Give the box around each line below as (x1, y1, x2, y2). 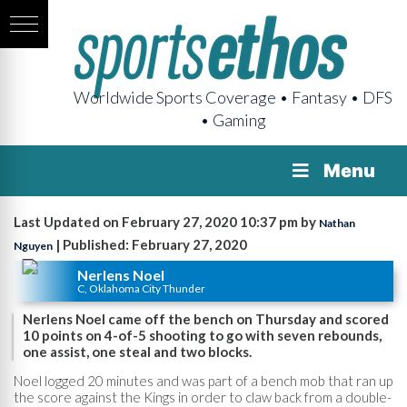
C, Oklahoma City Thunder (77, 281, 205, 295)
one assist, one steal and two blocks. (23, 343, 252, 360)
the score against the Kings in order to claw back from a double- (14, 388, 392, 405)
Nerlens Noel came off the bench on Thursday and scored (23, 311, 389, 327)
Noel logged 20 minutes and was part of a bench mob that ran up (14, 372, 392, 389)
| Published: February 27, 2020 (53, 236, 247, 253)
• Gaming (200, 110, 266, 130)
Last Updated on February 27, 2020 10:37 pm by (14, 213, 319, 230)
